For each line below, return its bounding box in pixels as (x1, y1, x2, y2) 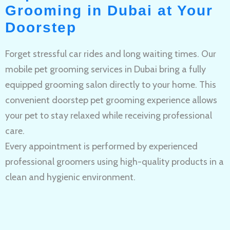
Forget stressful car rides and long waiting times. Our (5, 48, 216, 60)
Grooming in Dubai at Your (5, 2, 213, 18)
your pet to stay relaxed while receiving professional (5, 109, 212, 121)
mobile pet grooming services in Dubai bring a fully (5, 63, 206, 75)
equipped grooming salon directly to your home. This (5, 79, 216, 90)
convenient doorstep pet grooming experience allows (5, 94, 217, 106)
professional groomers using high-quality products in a (5, 156, 224, 167)
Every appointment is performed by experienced (5, 140, 198, 152)
